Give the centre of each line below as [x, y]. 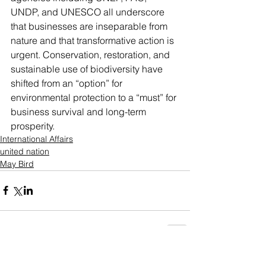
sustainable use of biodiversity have [88, 69]
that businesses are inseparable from [90, 26]
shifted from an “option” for [68, 83]
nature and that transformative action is [94, 40]
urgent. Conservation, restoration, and [91, 54]
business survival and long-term [80, 111]
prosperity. [33, 126]
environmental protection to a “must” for [95, 97]
